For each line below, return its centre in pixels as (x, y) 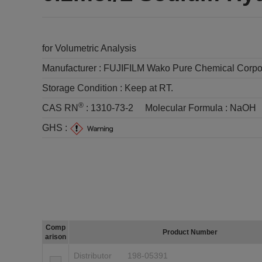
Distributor (93, 256)
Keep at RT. (149, 88)
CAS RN (60, 108)
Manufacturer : (73, 68)
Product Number (190, 232)
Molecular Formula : (187, 108)
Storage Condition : (83, 88)
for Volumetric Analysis (89, 48)
